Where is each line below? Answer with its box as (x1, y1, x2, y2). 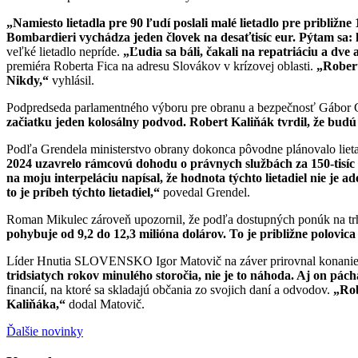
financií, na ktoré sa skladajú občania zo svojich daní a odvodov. (6, 282, 333, 296)
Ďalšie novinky (6, 324, 83, 338)
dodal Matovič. (66, 296, 145, 311)
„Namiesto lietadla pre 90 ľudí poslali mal (6, 15, 231, 30)
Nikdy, (6, 73, 42, 87)
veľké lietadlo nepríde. (6, 44, 123, 58)
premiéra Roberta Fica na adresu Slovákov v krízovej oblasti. (6, 58, 316, 73)
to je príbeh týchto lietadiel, (6, 185, 153, 199)
